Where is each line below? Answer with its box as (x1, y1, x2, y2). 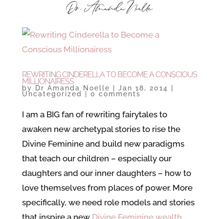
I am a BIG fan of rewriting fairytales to (22, 109, 167, 119)
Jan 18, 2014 (118, 84, 168, 92)
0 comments (90, 90, 141, 98)
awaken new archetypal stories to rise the (22, 124, 180, 134)
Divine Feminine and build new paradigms (22, 139, 184, 149)
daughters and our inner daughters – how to (22, 168, 191, 178)
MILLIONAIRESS (22, 77, 74, 86)
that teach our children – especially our (22, 153, 172, 163)
